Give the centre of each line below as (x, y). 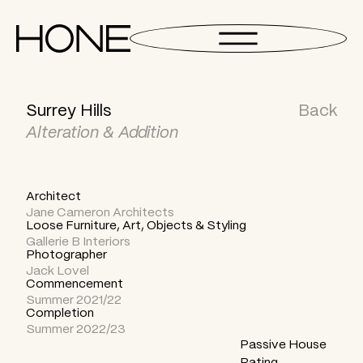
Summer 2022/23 (76, 328)
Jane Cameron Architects (100, 211)
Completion (60, 312)
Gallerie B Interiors (78, 241)
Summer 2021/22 (74, 299)
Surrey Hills (68, 109)
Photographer (66, 254)
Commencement (75, 283)
